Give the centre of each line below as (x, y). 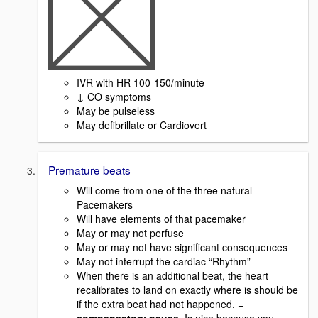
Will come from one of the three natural (164, 191)
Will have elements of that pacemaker (161, 219)
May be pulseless (116, 111)
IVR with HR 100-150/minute (141, 83)
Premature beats (89, 170)
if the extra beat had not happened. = (160, 304)
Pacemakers (105, 205)
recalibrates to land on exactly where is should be (187, 290)
